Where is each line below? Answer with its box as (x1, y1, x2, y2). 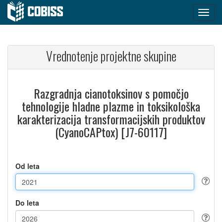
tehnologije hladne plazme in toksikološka (22, 97, 200, 115)
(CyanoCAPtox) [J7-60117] (55, 123, 167, 141)
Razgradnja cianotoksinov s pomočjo (33, 84, 189, 102)
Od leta (15, 161, 40, 171)
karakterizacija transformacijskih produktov (17, 110, 205, 128)
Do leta (15, 198, 39, 208)
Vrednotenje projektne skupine (46, 46, 176, 65)
